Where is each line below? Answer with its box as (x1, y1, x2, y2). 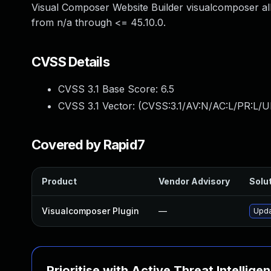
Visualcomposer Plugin (42, 206, 139, 216)
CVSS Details (31, 54, 109, 70)
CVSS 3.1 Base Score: (58, 83, 161, 95)
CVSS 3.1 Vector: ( (58, 100, 142, 112)
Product (42, 176, 77, 186)
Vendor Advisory (158, 176, 230, 186)
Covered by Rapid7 (31, 137, 145, 152)
